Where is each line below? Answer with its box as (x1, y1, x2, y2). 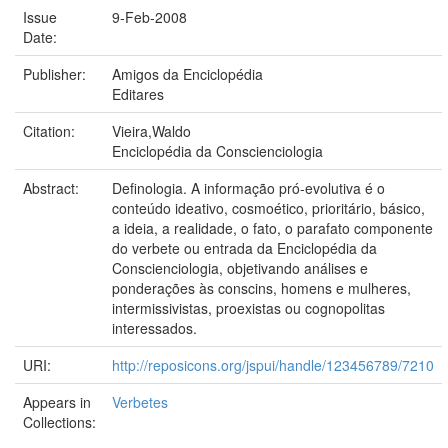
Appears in (23, 392, 91, 412)
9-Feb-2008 (112, 7, 187, 27)
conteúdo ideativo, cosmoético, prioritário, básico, (112, 198, 425, 218)
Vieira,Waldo (112, 121, 191, 141)
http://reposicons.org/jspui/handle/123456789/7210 (112, 355, 434, 375)
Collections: (23, 412, 96, 432)
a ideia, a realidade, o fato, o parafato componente (112, 218, 433, 238)
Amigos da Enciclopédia (112, 64, 263, 84)
